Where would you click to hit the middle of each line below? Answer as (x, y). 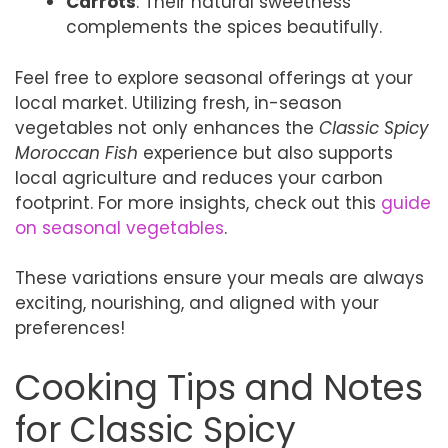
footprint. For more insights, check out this (198, 202)
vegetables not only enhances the (167, 127)
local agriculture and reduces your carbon (199, 177)
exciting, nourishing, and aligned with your (197, 303)
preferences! (70, 328)
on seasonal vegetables (119, 227)
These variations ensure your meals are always (219, 278)
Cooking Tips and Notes (219, 387)
